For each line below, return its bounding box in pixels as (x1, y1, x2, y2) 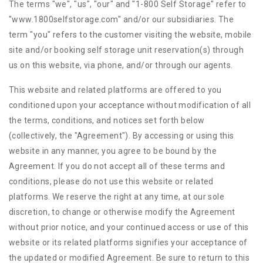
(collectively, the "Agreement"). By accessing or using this (9, 131, 234, 140)
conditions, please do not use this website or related (9, 177, 214, 186)
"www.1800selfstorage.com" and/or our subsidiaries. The (9, 15, 234, 24)
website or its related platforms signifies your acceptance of (9, 238, 248, 247)
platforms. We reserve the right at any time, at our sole (9, 192, 225, 201)
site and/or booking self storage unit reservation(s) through (9, 45, 244, 55)
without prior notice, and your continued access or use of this (9, 222, 249, 232)
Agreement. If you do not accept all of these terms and (9, 161, 225, 171)
